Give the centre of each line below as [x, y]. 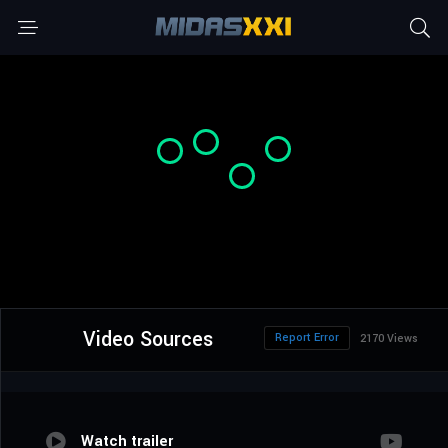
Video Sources [147, 340]
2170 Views [389, 339]
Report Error [307, 338]
